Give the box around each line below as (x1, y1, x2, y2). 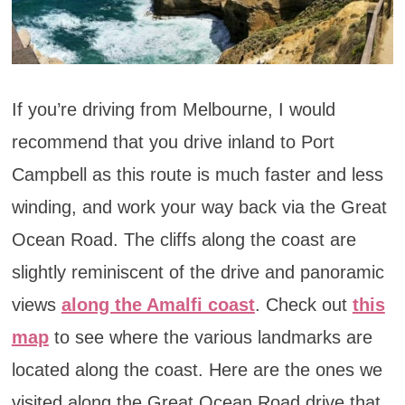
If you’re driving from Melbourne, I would (11, 99, 335, 119)
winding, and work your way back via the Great (11, 196, 387, 217)
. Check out (254, 294, 353, 315)
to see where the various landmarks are (48, 326, 372, 347)
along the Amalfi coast (61, 294, 255, 315)
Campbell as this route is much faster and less (11, 164, 383, 184)
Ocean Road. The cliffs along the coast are (11, 229, 356, 250)
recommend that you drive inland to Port (11, 131, 334, 152)
